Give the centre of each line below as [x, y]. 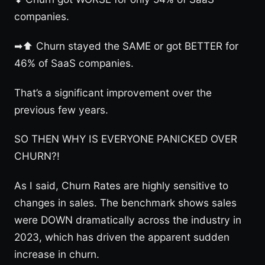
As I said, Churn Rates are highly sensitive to [121, 186]
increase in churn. [57, 254]
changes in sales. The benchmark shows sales [125, 203]
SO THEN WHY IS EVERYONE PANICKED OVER [126, 139]
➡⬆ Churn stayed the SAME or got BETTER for [126, 46]
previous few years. [61, 109]
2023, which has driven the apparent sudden [122, 237]
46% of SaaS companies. [74, 63]
